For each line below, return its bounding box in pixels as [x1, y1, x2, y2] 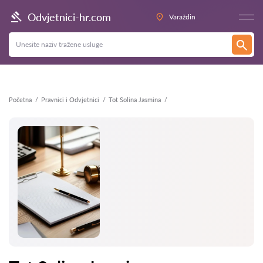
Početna [9, 96, 32, 103]
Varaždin [168, 12, 195, 21]
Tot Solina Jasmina [109, 96, 161, 103]
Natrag [19, 9, 39, 18]
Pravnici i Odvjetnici [41, 96, 99, 103]
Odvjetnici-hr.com [28, 10, 111, 23]
